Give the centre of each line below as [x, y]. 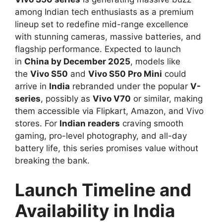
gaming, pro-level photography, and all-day [101, 136]
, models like [155, 61]
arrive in [32, 86]
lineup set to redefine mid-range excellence [102, 24]
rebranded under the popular [130, 86]
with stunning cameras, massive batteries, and [108, 36]
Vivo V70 [112, 98]
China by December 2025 [77, 61]
